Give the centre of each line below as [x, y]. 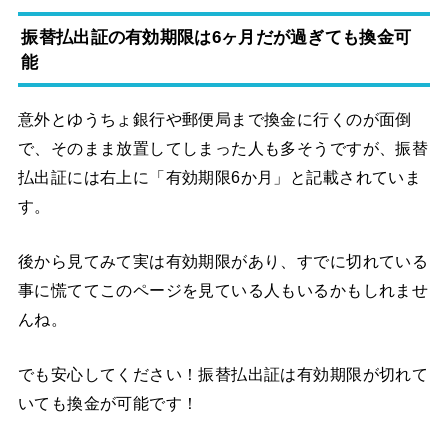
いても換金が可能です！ [108, 403]
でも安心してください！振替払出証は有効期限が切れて [223, 374]
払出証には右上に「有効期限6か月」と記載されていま [219, 176]
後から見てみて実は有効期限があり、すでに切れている [223, 260]
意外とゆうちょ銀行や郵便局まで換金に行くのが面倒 [214, 118]
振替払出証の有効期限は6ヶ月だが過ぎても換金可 [216, 36]
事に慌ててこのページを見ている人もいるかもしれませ [223, 289]
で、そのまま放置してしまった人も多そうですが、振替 [223, 147]
